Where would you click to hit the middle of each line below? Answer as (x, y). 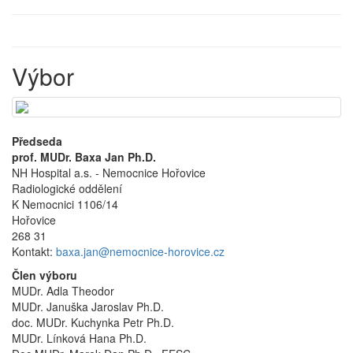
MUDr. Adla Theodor (63, 290)
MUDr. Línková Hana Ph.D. (79, 338)
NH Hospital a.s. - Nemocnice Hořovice (109, 172)
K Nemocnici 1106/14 (65, 204)
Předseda (37, 141)
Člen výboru (45, 275)
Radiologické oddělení (67, 188)
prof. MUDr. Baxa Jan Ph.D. (84, 156)
